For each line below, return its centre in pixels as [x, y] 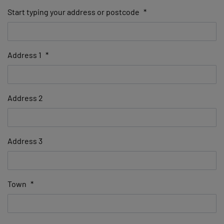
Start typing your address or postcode [73, 12]
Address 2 [25, 98]
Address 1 [24, 55]
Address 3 [25, 141]
